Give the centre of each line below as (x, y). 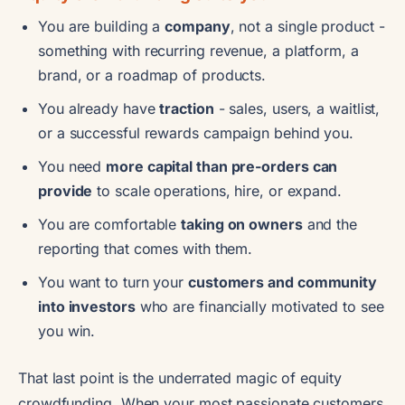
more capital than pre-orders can (222, 166)
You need (72, 166)
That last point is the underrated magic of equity (180, 377)
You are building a (102, 26)
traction (187, 108)
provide (66, 190)
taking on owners (242, 224)
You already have (99, 108)
